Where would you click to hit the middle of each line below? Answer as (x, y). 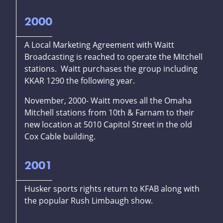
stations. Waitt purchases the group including (111, 69)
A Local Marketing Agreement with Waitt (99, 45)
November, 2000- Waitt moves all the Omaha (108, 101)
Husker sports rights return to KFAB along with (112, 189)
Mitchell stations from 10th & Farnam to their (109, 113)
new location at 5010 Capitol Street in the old (108, 125)
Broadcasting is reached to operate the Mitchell (113, 57)
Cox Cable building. (60, 137)
